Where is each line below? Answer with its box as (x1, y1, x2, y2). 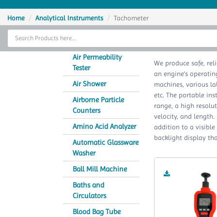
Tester (73, 63, 90, 72)
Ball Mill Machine (73, 165, 127, 173)
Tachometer (114, 14, 149, 22)
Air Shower (73, 79, 106, 88)
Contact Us (7, 138, 36, 145)
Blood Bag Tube (73, 207, 121, 216)
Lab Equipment (7, 51, 47, 58)
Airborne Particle (73, 95, 124, 104)
